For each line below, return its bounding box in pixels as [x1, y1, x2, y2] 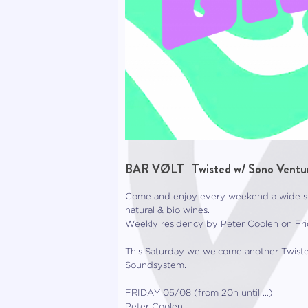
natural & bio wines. [125, 207, 210, 215]
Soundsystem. [125, 262, 186, 270]
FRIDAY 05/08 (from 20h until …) [125, 289, 273, 298]
